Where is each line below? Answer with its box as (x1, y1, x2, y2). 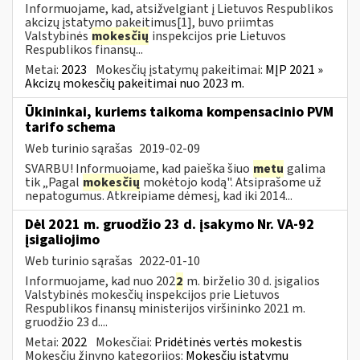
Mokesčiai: (96, 333, 154, 351)
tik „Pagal (25, 173, 82, 191)
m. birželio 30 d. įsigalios (184, 272, 320, 290)
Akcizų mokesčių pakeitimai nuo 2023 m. (25, 74, 244, 92)
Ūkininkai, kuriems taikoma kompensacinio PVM (25, 101, 333, 122)
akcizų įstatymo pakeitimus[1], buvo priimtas (25, 13, 274, 31)
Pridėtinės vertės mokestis (154, 333, 302, 351)
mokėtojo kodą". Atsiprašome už (141, 173, 321, 191)
